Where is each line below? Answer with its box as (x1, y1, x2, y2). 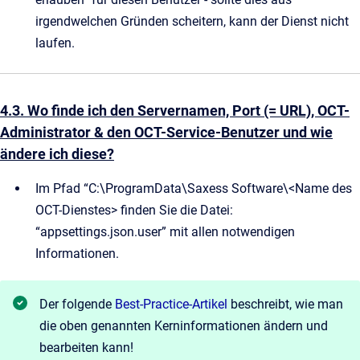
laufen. (35, 35, 75, 51)
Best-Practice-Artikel (115, 296, 227, 312)
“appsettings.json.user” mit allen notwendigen (35, 223, 295, 239)
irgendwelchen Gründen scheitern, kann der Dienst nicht (35, 13, 349, 29)
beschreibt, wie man (227, 296, 343, 312)
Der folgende (39, 296, 115, 312)
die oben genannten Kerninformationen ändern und (39, 317, 328, 333)
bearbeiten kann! (39, 339, 133, 355)
